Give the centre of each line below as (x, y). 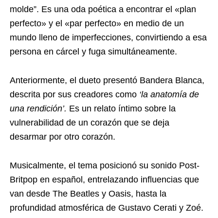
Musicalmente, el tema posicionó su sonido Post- (105, 165)
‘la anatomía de (169, 94)
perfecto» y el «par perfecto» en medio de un (97, 23)
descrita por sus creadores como (74, 94)
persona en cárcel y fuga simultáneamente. (93, 51)
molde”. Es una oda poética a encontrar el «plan (103, 9)
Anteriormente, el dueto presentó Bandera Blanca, (107, 80)
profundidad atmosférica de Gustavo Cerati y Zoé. (107, 208)
